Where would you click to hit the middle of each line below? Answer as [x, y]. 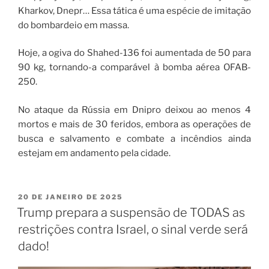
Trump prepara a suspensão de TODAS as [131, 212]
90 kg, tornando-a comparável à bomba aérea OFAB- [134, 67]
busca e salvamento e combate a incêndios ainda [134, 138]
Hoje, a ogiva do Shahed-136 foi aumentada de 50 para [134, 53]
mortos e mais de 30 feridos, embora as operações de [134, 124]
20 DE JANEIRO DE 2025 [71, 197]
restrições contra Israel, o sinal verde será [133, 229]
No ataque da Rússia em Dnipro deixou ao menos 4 [134, 110]
